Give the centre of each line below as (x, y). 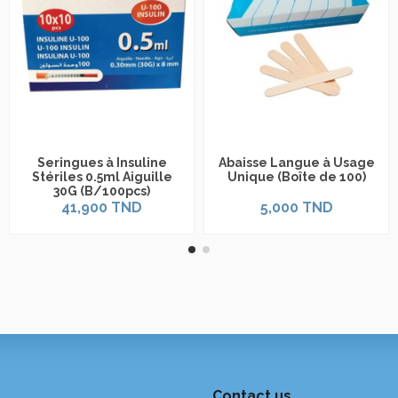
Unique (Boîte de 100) (296, 177)
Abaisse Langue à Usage (296, 163)
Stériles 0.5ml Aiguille (102, 177)
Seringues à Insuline (102, 163)
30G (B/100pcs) (102, 191)
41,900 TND (102, 207)
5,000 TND (296, 207)
